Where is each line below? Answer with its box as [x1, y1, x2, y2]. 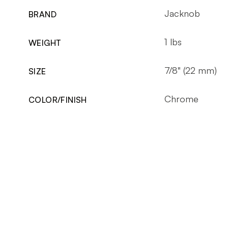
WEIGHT [28, 37, 61, 48]
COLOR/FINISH [28, 94, 87, 105]
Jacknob [164, 7, 200, 19]
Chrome [164, 93, 198, 104]
